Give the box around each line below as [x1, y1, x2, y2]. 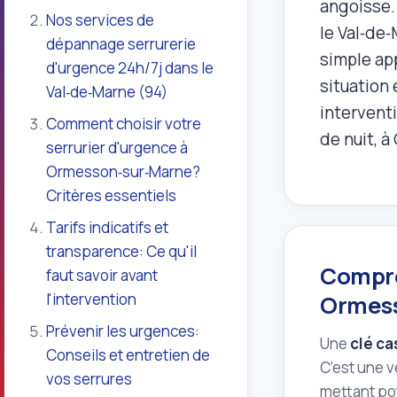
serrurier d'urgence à [46, 137, 189, 159]
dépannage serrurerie [46, 34, 197, 55]
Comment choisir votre [46, 113, 202, 135]
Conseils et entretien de [46, 345, 211, 366]
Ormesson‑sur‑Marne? [46, 161, 201, 183]
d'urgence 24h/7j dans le [46, 58, 214, 79]
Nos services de [46, 10, 155, 31]
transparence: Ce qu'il [46, 241, 198, 262]
